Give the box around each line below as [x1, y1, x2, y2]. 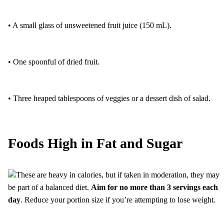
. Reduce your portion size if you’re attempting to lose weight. [20, 195, 215, 204]
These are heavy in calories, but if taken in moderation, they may [16, 170, 219, 179]
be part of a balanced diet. [8, 182, 91, 191]
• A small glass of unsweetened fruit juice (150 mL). [8, 20, 171, 29]
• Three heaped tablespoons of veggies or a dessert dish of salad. [8, 93, 210, 102]
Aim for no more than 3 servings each [91, 182, 218, 191]
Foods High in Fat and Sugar [8, 135, 182, 151]
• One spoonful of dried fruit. [8, 57, 99, 66]
